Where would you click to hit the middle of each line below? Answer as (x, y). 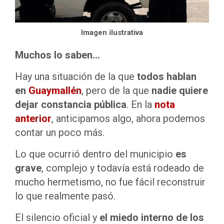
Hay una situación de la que (76, 76)
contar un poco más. (60, 132)
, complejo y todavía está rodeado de (123, 168)
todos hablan (167, 76)
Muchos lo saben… (57, 55)
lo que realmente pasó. (65, 196)
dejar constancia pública (71, 104)
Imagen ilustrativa (112, 32)
